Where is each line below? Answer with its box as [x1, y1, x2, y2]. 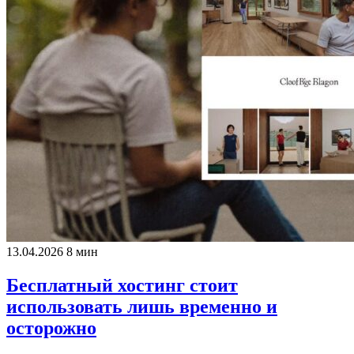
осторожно [6, 317, 96, 338]
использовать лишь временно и [6, 296, 277, 317]
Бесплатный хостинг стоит [6, 274, 238, 296]
